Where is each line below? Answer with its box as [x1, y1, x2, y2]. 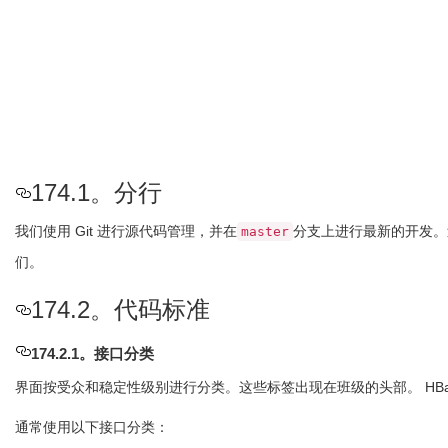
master [241, 224, 289, 239]
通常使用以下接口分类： [15, 419, 169, 435]
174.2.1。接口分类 [31, 345, 154, 362]
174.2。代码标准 [31, 296, 210, 323]
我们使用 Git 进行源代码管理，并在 [15, 223, 237, 239]
